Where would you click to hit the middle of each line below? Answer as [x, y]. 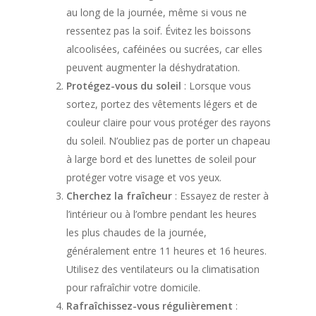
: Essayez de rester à [220, 196]
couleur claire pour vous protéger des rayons [169, 122]
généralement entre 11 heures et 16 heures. [166, 251]
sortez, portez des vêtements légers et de [162, 104]
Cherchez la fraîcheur [119, 196]
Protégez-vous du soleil [124, 86]
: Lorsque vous [216, 86]
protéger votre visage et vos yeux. [144, 177]
